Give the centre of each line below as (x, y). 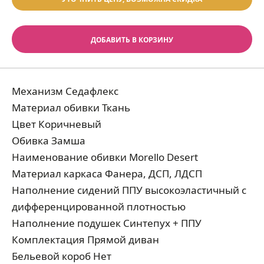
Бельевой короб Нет (62, 256)
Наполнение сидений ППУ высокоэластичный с (129, 190)
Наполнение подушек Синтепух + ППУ (107, 223)
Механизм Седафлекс (65, 91)
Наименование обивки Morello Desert (105, 157)
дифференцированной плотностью (99, 207)
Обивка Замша (49, 141)
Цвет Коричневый (57, 124)
